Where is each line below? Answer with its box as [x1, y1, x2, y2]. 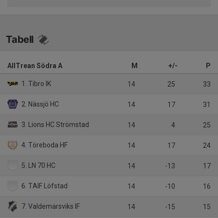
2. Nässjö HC [20, 100, 59, 109]
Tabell [6, 34, 36, 46]
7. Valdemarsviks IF [20, 202, 80, 211]
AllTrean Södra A [7, 62, 62, 70]
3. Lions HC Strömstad [20, 121, 90, 129]
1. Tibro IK [20, 80, 52, 88]
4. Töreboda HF [20, 141, 68, 149]
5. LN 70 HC [20, 162, 56, 170]
